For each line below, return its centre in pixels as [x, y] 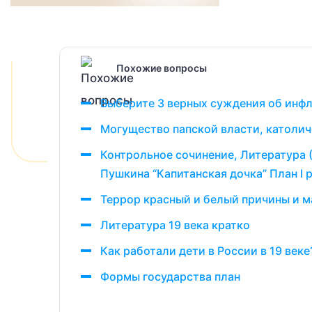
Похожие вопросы [162, 68]
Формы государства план [170, 276]
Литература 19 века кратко [175, 225]
